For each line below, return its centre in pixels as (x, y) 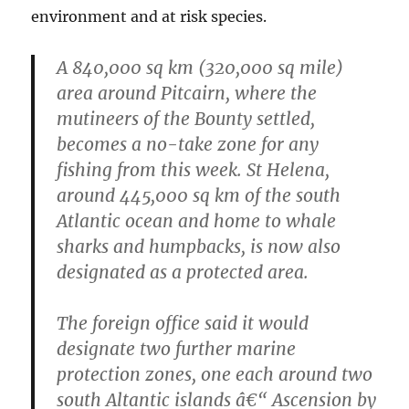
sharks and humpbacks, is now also (199, 247)
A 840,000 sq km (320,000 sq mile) (200, 68)
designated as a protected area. (183, 273)
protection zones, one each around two (215, 375)
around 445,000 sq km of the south (199, 196)
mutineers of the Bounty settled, (186, 119)
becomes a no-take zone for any (188, 145)
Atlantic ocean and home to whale (197, 221)
